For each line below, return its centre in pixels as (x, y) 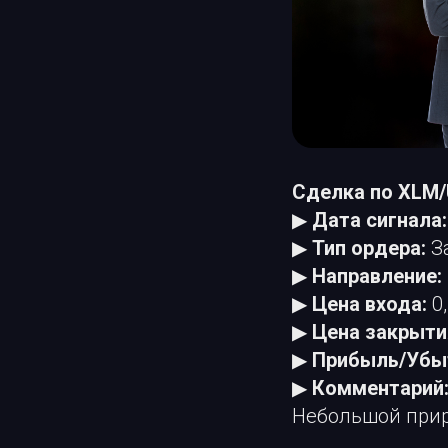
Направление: (377, 276)
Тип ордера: (369, 248)
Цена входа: (369, 304)
